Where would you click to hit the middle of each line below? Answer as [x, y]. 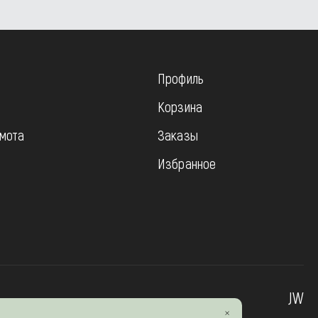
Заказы [177, 135]
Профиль [181, 78]
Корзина [180, 106]
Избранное [187, 163]
